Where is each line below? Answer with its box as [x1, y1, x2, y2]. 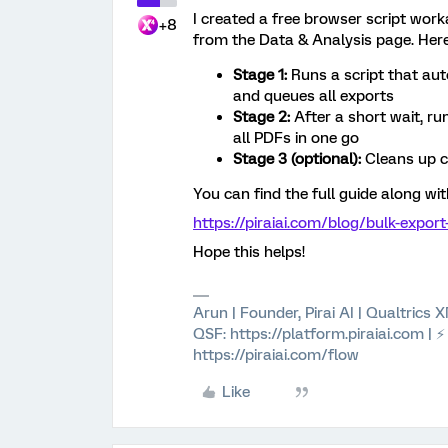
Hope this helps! [193, 243, 305, 261]
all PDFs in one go [233, 129, 359, 147]
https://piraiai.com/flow [193, 346, 359, 364]
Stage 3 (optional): [233, 150, 361, 168]
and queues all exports [233, 87, 394, 105]
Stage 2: [233, 108, 290, 126]
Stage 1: [233, 66, 287, 84]
